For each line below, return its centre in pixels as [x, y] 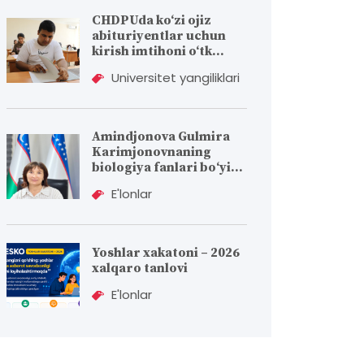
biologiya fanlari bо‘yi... [167, 167]
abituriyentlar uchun [159, 36]
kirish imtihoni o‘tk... [158, 51]
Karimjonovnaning [152, 152]
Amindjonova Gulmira [161, 136]
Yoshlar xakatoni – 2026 [166, 253]
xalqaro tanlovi [140, 268]
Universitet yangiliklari [174, 78]
